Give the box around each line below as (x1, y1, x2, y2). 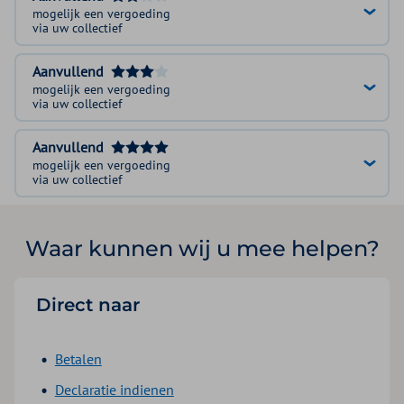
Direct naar (36, 294, 140, 317)
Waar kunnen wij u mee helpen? (24, 235, 380, 262)
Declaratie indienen (54, 381, 174, 399)
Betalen (54, 350, 102, 369)
